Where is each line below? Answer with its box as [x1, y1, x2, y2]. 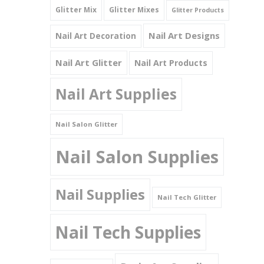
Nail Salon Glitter [55, 120, 118, 128]
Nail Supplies [55, 185, 146, 204]
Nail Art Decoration [55, 31, 137, 41]
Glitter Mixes [109, 5, 160, 15]
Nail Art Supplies [55, 84, 177, 104]
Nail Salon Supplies [55, 145, 219, 169]
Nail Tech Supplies [55, 221, 202, 243]
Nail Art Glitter [55, 57, 123, 68]
